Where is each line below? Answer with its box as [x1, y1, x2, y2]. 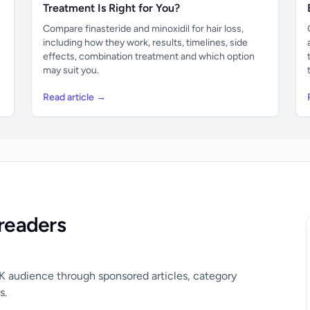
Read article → [43, 91, 107, 103]
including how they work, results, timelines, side [43, 37, 248, 48]
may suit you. [43, 64, 100, 76]
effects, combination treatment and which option [43, 51, 255, 62]
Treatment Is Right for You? [43, 1, 181, 15]
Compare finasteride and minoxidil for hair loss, [43, 23, 244, 35]
